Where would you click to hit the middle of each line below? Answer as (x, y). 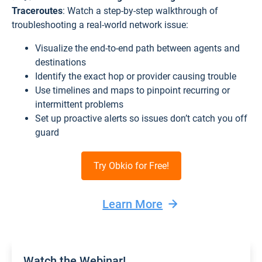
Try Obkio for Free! (131, 166)
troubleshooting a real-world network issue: (100, 25)
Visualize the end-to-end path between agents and (137, 48)
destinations (61, 62)
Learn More (133, 204)
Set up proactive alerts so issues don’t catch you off (141, 118)
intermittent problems (79, 104)
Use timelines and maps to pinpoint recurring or (132, 90)
